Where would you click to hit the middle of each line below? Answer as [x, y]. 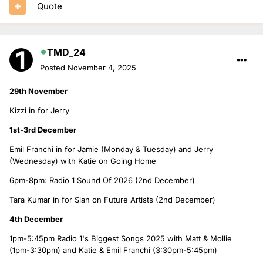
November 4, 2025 [102, 67]
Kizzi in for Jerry [39, 110]
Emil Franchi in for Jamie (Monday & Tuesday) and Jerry [111, 149]
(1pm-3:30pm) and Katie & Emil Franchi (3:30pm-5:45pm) [113, 250]
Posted [54, 67]
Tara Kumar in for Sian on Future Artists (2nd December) [112, 199]
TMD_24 [66, 52]
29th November [38, 91]
